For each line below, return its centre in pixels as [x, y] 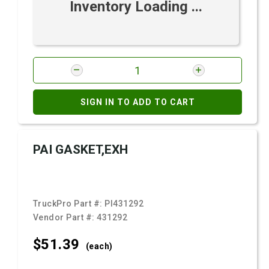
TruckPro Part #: [69, 204]
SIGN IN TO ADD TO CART [138, 102]
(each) [99, 246]
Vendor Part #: [65, 217]
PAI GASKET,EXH [80, 150]
